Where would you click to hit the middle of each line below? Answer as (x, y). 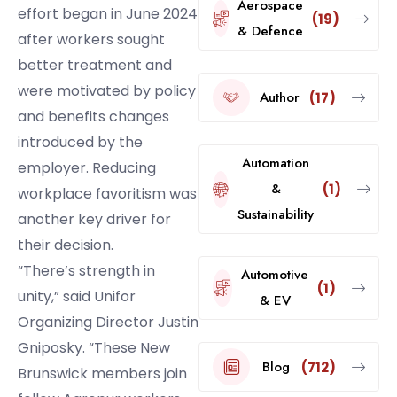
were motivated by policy (107, 91)
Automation (276, 163)
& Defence (270, 31)
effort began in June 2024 (108, 14)
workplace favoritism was (107, 194)
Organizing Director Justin (108, 323)
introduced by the (80, 143)
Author (280, 97)
